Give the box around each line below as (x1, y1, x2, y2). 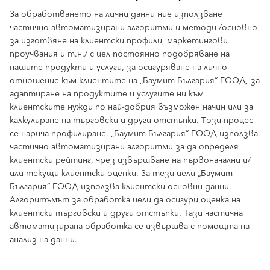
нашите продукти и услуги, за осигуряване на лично (10, 60, 227, 75)
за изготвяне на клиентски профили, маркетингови (10, 34, 228, 48)
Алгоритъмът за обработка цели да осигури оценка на (10, 193, 240, 207)
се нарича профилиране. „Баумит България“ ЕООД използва (10, 127, 258, 141)
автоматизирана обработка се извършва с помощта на (10, 219, 250, 234)
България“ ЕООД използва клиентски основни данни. (10, 180, 231, 194)
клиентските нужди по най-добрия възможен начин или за (10, 100, 253, 115)
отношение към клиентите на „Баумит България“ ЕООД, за (10, 74, 260, 88)
